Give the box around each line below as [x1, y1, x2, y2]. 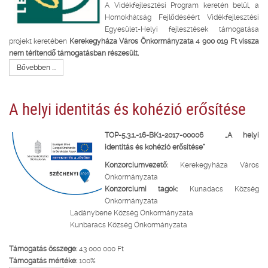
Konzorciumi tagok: [105, 184, 190, 193]
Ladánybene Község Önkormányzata [9, 208, 193, 217]
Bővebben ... [17, 63, 56, 72]
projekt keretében [9, 36, 69, 45]
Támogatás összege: [9, 244, 77, 253]
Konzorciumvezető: [105, 160, 168, 169]
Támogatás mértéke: [9, 256, 77, 265]
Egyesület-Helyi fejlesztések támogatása [105, 25, 259, 33]
